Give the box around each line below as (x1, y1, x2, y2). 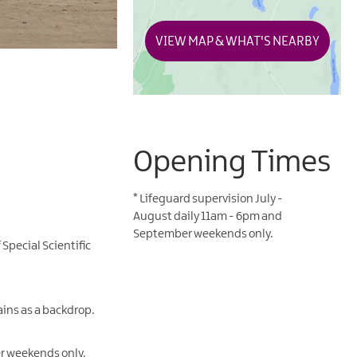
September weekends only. (133, 228, 274, 241)
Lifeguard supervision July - (138, 193, 284, 206)
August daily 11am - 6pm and (133, 210, 283, 224)
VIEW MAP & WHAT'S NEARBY (155, 34, 320, 49)
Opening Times (133, 147, 331, 179)
